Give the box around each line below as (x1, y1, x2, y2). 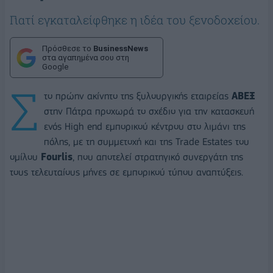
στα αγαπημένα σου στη (42, 53, 129, 63)
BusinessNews (93, 44, 148, 54)
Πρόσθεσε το (42, 44, 93, 54)
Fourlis (41, 151, 73, 163)
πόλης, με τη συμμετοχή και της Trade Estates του (44, 136, 249, 148)
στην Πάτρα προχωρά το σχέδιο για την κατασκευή (44, 105, 254, 118)
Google (42, 62, 68, 72)
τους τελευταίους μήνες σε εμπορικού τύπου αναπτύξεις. (10, 166, 243, 179)
